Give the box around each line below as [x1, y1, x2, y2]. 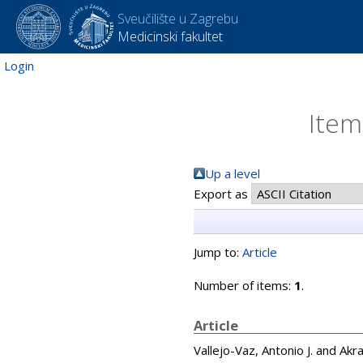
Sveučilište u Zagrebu [117, 10, 238, 28]
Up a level [205, 165, 260, 181]
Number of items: [194, 277, 294, 293]
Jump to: [194, 244, 242, 260]
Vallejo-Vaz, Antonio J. [194, 342, 313, 358]
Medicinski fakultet [117, 28, 223, 45]
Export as [194, 186, 251, 202]
